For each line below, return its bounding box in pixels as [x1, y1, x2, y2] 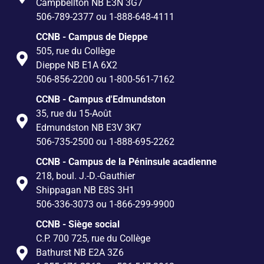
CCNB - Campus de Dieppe [36, 31, 148, 43]
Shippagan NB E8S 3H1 [36, 184, 135, 196]
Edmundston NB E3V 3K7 [36, 122, 142, 134]
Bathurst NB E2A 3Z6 [36, 247, 124, 259]
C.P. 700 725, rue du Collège [36, 233, 151, 245]
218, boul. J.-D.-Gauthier [36, 170, 136, 182]
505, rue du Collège [36, 45, 115, 57]
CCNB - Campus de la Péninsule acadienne [36, 156, 217, 168]
